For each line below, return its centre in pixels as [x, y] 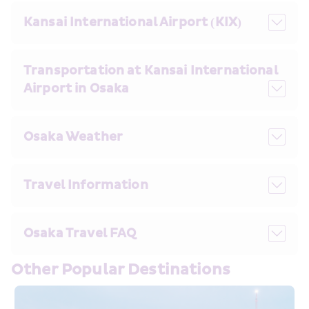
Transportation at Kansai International [151, 70]
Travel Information [86, 185]
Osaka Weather [73, 137]
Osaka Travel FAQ [80, 233]
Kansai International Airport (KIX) [133, 22]
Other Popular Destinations [121, 270]
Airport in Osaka [77, 88]
